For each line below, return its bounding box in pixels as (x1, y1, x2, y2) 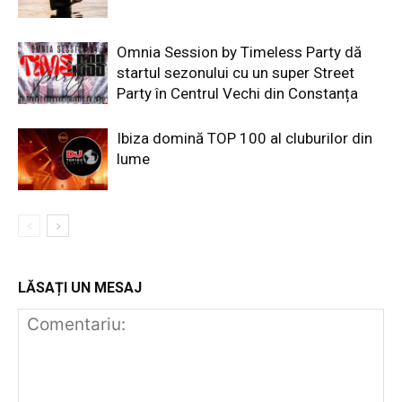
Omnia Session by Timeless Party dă (117, 42, 362, 61)
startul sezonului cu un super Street (117, 63, 354, 82)
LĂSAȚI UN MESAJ (18, 278, 142, 296)
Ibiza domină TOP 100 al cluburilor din (117, 128, 372, 147)
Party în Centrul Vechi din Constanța (117, 83, 358, 102)
